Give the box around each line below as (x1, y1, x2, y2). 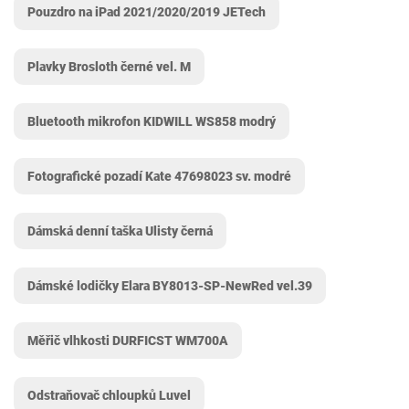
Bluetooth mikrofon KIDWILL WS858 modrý (27, 114, 276, 129)
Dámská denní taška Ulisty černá (27, 224, 213, 238)
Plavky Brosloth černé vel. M (27, 59, 191, 74)
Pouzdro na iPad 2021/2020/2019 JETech (27, 5, 266, 19)
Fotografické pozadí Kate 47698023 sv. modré (27, 169, 291, 184)
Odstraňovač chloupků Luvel (27, 388, 191, 403)
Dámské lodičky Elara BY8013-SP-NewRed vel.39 (27, 278, 312, 293)
